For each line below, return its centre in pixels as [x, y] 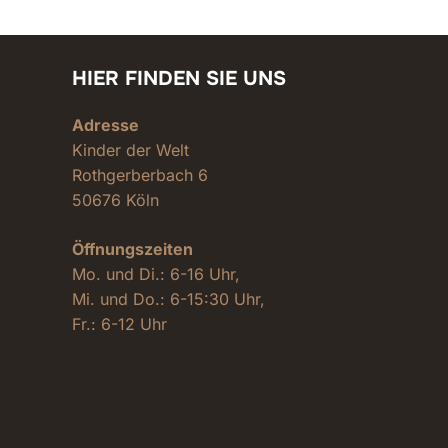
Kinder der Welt [130, 150]
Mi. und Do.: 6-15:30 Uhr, [168, 299]
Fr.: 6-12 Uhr [119, 324]
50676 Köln [115, 200]
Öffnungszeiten [132, 249]
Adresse [105, 125]
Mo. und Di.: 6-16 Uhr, [156, 274]
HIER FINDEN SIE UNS [179, 78]
